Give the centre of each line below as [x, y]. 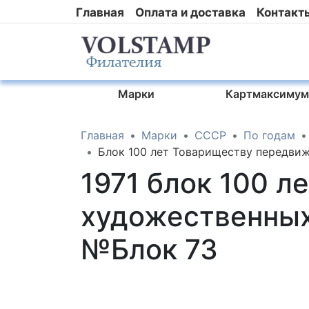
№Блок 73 [149, 249]
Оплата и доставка [190, 12]
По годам [269, 135]
